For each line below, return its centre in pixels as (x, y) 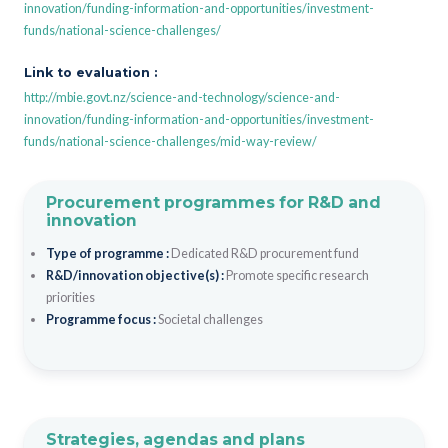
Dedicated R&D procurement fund (264, 253)
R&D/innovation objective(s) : (135, 275)
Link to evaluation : (90, 72)
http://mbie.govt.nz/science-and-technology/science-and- (182, 97)
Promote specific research (297, 275)
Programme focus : (101, 319)
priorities (70, 297)
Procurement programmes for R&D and (213, 202)
